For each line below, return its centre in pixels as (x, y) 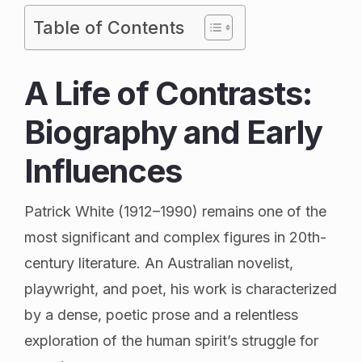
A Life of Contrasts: (168, 93)
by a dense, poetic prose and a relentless (161, 314)
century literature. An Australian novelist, (159, 263)
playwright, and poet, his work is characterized (181, 288)
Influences (103, 170)
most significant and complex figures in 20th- (175, 237)
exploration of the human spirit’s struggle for (171, 340)
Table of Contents (109, 27)
